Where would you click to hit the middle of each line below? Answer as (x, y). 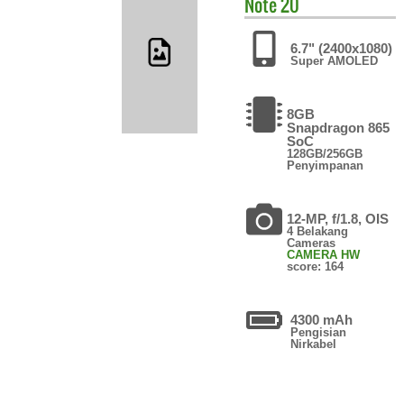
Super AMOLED (335, 60)
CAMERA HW (324, 254)
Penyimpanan (326, 165)
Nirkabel (313, 344)
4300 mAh (321, 319)
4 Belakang (318, 231)
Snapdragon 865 (339, 127)
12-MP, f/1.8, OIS (338, 218)
